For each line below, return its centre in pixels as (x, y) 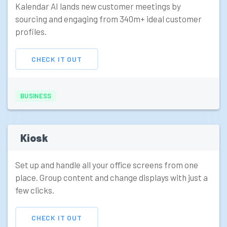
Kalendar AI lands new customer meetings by (98, 6)
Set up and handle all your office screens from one (107, 165)
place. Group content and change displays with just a (111, 178)
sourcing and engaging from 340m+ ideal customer (108, 19)
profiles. (31, 32)
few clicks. (35, 190)
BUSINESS (36, 96)
